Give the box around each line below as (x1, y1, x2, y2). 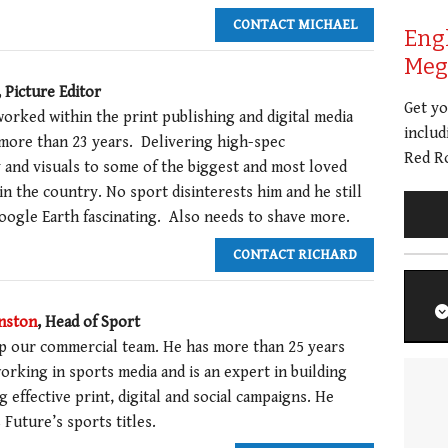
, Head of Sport (37, 312, 140, 332)
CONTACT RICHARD (232, 246, 357, 264)
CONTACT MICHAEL (232, 16, 357, 34)
